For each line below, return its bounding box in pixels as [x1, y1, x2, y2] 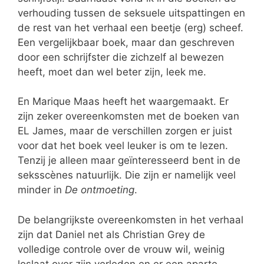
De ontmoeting [65, 184, 134, 196]
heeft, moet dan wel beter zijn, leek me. [18, 65, 206, 78]
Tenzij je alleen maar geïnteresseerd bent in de [18, 154, 240, 167]
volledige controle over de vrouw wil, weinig [18, 243, 225, 255]
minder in [18, 184, 65, 196]
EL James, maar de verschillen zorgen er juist [18, 125, 232, 137]
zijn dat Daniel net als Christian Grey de [18, 228, 205, 240]
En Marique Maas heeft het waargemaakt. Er [18, 95, 229, 108]
